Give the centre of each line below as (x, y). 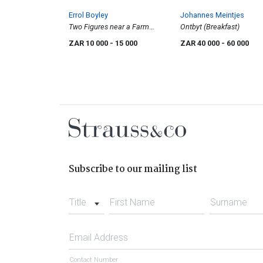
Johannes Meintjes (212, 15)
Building (82, 39)
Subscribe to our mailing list (133, 170)
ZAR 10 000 (89, 43)
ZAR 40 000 (201, 43)
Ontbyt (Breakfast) (210, 27)
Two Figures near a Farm (109, 27)
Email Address (99, 238)
